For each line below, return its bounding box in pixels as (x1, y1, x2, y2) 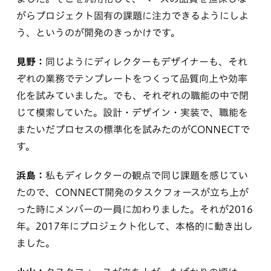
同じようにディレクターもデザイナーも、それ (45, 56, 247, 67)
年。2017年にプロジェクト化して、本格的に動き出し (16, 221, 253, 231)
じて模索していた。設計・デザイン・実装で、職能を (16, 107, 248, 117)
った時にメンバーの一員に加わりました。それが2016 (16, 204, 253, 214)
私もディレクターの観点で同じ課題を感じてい (45, 170, 248, 180)
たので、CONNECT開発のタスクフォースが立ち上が (16, 187, 249, 197)
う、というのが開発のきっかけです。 (16, 27, 180, 38)
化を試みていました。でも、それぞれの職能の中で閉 (16, 90, 249, 100)
